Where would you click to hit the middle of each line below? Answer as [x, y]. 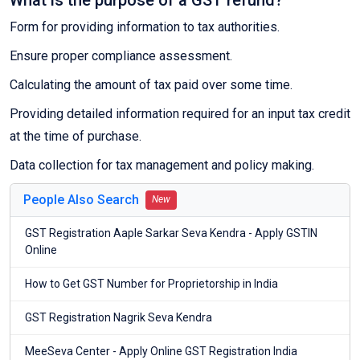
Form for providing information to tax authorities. [145, 27]
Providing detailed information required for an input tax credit [180, 114]
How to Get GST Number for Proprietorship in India [151, 284]
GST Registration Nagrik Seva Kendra [119, 318]
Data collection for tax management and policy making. [162, 166]
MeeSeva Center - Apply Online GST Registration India [161, 352]
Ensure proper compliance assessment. [121, 56]
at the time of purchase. [76, 137]
